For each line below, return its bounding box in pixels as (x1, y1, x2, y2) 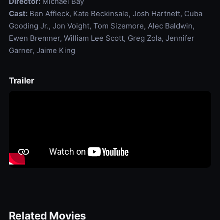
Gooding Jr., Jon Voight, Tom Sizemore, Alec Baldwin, (8, 21, 194, 31)
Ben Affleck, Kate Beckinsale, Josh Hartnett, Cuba (27, 9, 202, 19)
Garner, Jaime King (8, 46, 75, 55)
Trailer (8, 76, 34, 86)
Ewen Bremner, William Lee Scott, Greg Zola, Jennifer (8, 33, 194, 43)
